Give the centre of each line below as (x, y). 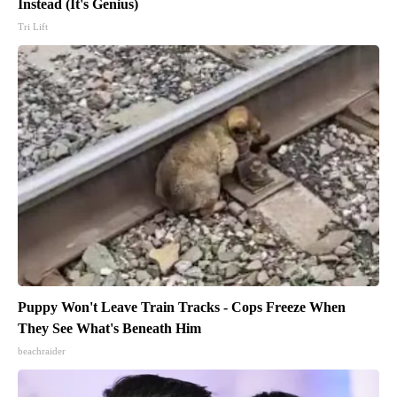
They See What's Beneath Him (109, 328)
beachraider (42, 350)
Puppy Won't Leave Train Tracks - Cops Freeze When (182, 307)
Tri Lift (33, 26)
